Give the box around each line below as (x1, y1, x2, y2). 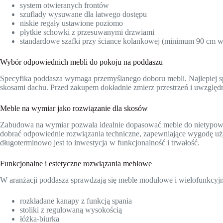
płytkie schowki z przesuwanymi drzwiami (20, 28, 154, 37)
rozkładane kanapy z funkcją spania (20, 196, 132, 205)
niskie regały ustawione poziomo (20, 19, 123, 28)
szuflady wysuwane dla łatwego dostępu (20, 10, 147, 19)
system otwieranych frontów (20, 1, 109, 10)
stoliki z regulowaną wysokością (20, 205, 122, 214)
